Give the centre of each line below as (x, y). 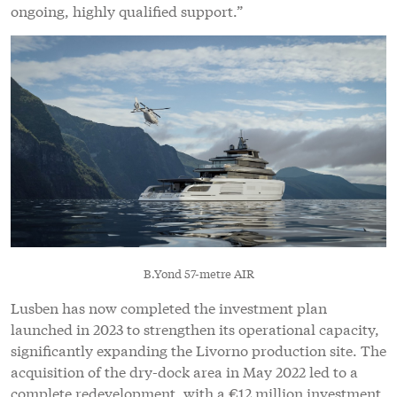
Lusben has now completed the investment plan (169, 307)
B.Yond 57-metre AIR (198, 273)
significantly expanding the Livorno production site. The (198, 349)
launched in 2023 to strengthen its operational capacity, (195, 328)
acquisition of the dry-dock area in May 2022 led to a (184, 370)
